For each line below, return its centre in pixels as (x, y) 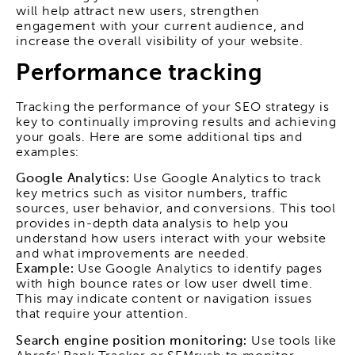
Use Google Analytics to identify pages (198, 270)
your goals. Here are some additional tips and (159, 137)
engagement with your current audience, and (160, 27)
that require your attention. (102, 315)
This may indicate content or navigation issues (164, 300)
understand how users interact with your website (171, 240)
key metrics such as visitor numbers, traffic (153, 195)
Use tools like (294, 341)
